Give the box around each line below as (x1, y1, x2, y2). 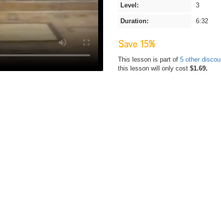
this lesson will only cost (118, 65, 190, 72)
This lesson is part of (118, 56, 180, 63)
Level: (120, 1, 139, 9)
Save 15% (118, 38, 155, 51)
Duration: (120, 17, 148, 25)
